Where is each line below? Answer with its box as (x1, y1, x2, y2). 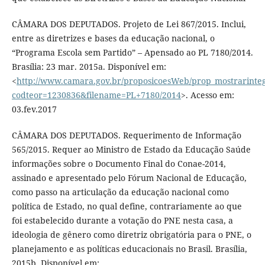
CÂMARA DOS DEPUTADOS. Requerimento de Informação (11, 130, 241, 141)
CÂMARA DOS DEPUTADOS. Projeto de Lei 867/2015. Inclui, (11, 18, 246, 30)
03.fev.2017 (11, 104, 57, 115)
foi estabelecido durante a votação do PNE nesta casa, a (11, 215, 233, 227)
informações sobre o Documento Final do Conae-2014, (11, 158, 226, 170)
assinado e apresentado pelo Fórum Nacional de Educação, (11, 172, 247, 184)
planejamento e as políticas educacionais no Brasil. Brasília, (11, 243, 247, 255)
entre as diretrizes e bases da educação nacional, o (11, 33, 215, 44)
